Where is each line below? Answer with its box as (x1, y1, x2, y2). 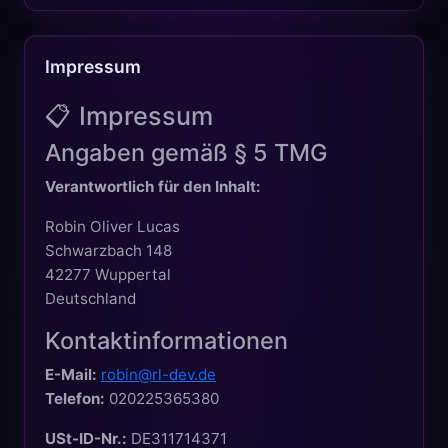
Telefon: (45, 388, 105, 408)
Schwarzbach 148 (45, 240, 172, 260)
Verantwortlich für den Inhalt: (45, 176, 261, 196)
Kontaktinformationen (45, 325, 288, 355)
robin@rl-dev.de (101, 364, 216, 384)
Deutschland (45, 288, 136, 308)
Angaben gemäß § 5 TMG (45, 137, 328, 167)
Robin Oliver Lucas (45, 216, 180, 236)
